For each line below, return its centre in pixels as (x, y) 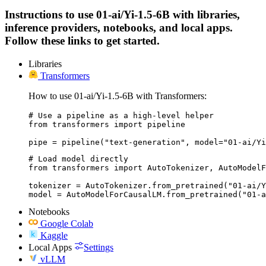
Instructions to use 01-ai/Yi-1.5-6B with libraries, (122, 15)
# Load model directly (78, 159)
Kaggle (54, 235)
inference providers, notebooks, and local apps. (119, 28)
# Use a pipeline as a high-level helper (121, 115)
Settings (99, 247)
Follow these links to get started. (82, 41)
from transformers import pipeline (107, 124)
